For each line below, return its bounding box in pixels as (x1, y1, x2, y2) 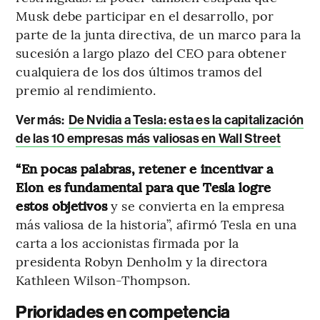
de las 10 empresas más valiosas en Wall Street (16, 130, 281, 146)
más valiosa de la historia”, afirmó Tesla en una (16, 214, 297, 233)
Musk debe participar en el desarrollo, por (16, 6, 274, 24)
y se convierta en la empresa (111, 196, 285, 214)
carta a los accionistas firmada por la (16, 233, 239, 251)
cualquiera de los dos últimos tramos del (16, 61, 263, 80)
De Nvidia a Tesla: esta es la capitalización (68, 111, 304, 128)
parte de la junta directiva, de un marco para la (16, 24, 301, 43)
